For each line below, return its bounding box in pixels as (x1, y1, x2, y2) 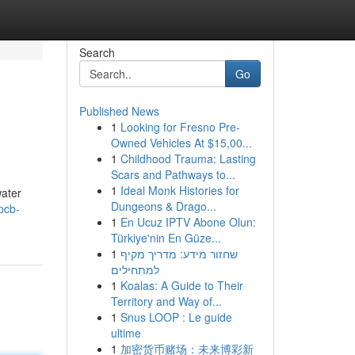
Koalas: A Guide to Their (120, 277, 243, 293)
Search (78, 44, 115, 60)
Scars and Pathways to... (110, 166, 235, 182)
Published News (78, 103, 159, 119)
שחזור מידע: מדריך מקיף (120, 246, 238, 261)
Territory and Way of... (110, 293, 222, 309)
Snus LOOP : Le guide (120, 309, 232, 325)
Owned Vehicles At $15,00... (110, 135, 252, 151)
